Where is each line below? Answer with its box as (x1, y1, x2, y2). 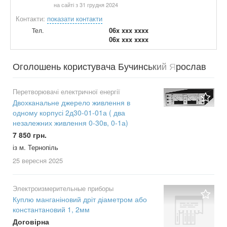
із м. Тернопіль (13, 142, 58, 152)
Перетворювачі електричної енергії (13, 87, 120, 96)
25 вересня (13, 156, 47, 165)
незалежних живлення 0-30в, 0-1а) (13, 118, 128, 128)
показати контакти (47, 14, 102, 23)
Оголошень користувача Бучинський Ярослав (13, 59, 206, 72)
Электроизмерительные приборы (13, 183, 113, 193)
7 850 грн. (13, 130, 47, 140)
